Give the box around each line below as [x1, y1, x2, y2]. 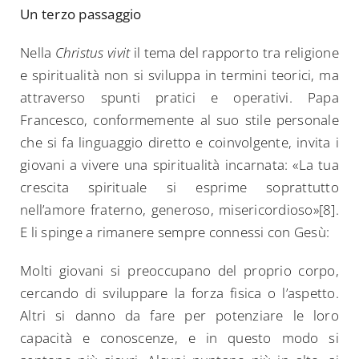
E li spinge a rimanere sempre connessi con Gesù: [20, 223, 330, 242]
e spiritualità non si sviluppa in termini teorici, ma [20, 66, 339, 85]
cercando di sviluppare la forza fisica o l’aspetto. [20, 284, 339, 303]
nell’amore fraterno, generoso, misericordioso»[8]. [20, 200, 339, 220]
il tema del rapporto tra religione [130, 43, 339, 63]
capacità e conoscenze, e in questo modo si [20, 329, 339, 348]
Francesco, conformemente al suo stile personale [20, 111, 339, 130]
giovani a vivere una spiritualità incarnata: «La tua [20, 155, 339, 175]
